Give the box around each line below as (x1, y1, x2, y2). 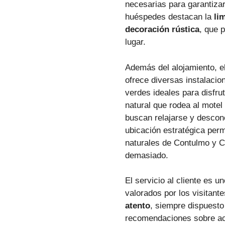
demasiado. (125, 150, 168, 160)
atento (125, 201, 150, 211)
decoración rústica (125, 25, 199, 35)
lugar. (125, 37, 146, 47)
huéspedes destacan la (125, 12, 214, 22)
